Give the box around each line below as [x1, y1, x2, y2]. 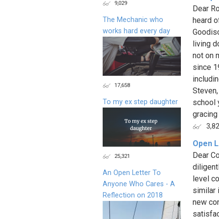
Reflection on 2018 [103, 191, 163, 199]
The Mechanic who [103, 15, 163, 24]
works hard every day [103, 26, 170, 35]
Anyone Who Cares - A [103, 179, 175, 188]
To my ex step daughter [103, 97, 178, 106]
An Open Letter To [103, 168, 161, 177]
